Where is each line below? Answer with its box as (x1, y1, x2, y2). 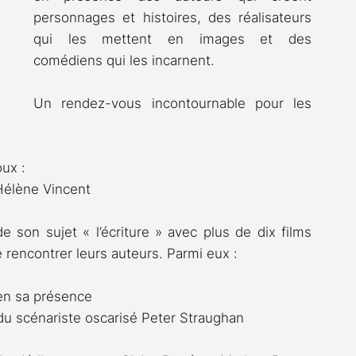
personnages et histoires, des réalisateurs (33, 10, 311, 26)
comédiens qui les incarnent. (33, 52, 215, 69)
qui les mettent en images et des (33, 31, 311, 48)
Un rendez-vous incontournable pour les (33, 95, 311, 112)
